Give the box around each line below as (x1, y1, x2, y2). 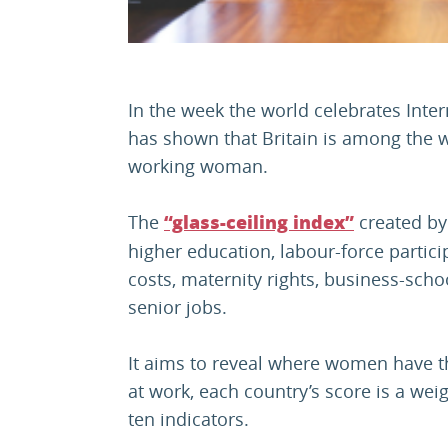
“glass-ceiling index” (164, 212, 354, 235)
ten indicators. (128, 407, 249, 432)
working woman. (128, 154, 268, 179)
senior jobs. (128, 295, 227, 320)
